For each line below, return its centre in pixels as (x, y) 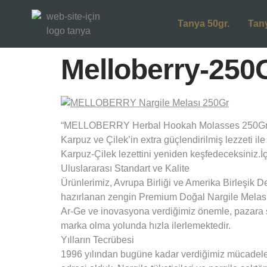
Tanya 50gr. (204, 24)
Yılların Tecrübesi (97, 240)
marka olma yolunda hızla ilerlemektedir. (146, 226)
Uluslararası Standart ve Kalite (125, 169)
